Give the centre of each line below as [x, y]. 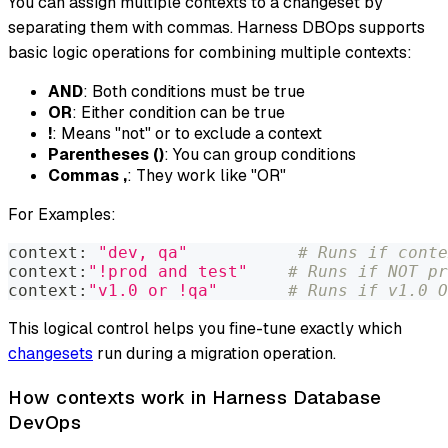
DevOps [44, 422]
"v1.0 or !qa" [153, 291]
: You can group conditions [260, 155]
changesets [50, 354]
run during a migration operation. [214, 354]
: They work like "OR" [206, 176]
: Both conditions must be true [194, 92]
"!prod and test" [168, 272]
